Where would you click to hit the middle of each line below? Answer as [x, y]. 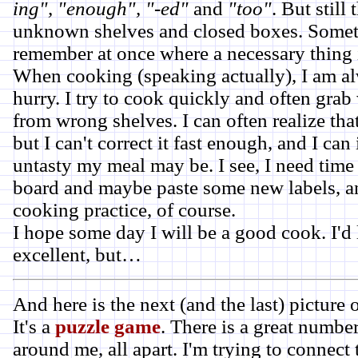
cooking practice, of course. [124, 210]
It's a [34, 326]
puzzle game [108, 326]
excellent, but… [77, 255]
